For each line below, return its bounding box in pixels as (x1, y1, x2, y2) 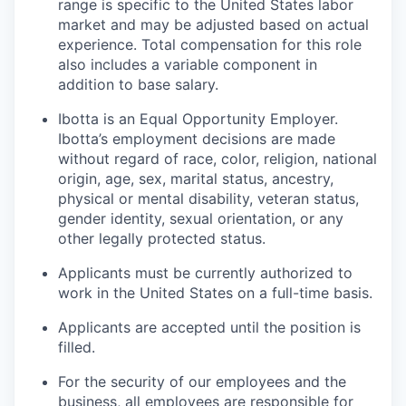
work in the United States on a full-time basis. (58, 284, 372, 302)
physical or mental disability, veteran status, (58, 189, 359, 208)
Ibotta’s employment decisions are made (58, 130, 335, 148)
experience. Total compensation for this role (58, 35, 362, 53)
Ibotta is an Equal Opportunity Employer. (58, 110, 338, 128)
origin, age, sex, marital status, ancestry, (58, 169, 333, 188)
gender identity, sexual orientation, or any (58, 209, 343, 227)
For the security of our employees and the (58, 372, 346, 391)
